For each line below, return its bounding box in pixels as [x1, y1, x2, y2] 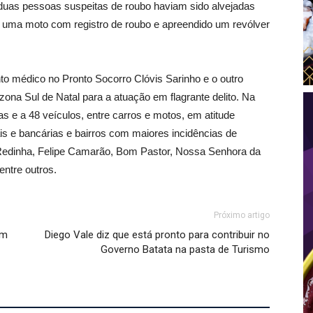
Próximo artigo [214, 210, 270, 220]
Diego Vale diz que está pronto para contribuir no [45, 228, 270, 241]
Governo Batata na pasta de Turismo [101, 243, 270, 256]
